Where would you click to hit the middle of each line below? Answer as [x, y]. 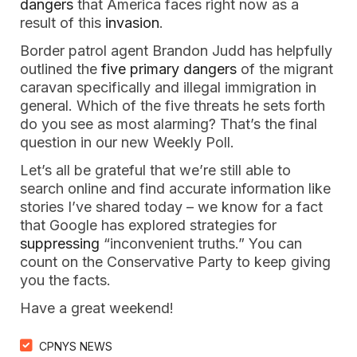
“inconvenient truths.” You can [201, 243]
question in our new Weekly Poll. [127, 142]
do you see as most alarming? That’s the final [169, 124]
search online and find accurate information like [175, 188]
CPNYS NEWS [76, 346]
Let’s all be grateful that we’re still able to [155, 170]
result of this [63, 23]
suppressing [60, 243]
